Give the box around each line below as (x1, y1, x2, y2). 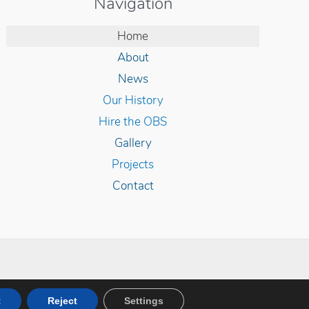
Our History (102, 92, 163, 109)
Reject (48, 295, 78, 306)
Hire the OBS (99, 114, 168, 130)
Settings (124, 295, 164, 306)
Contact (112, 178, 154, 195)
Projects (112, 157, 154, 173)
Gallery (114, 135, 152, 152)
